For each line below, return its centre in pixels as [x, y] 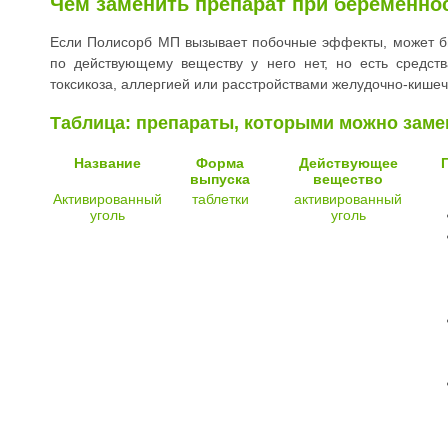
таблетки [220, 199]
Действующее [348, 163]
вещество [348, 179]
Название [107, 163]
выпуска [220, 179]
